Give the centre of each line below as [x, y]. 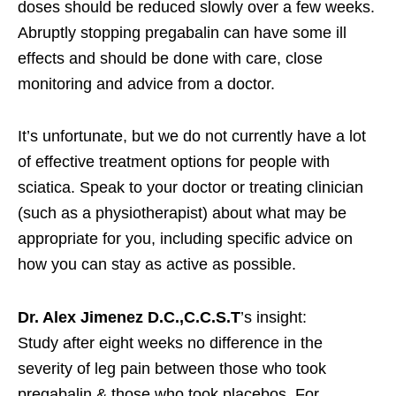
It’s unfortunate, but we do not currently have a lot [192, 136]
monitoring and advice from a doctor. [146, 84]
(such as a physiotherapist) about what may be [182, 213]
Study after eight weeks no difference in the [170, 343]
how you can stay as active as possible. [157, 264]
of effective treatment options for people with [174, 161]
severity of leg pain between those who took [172, 368]
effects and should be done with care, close [170, 58]
